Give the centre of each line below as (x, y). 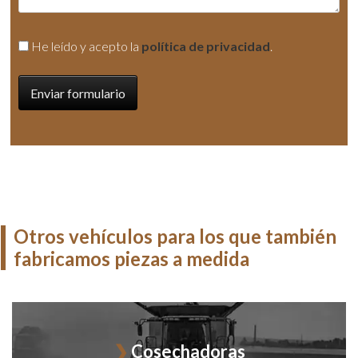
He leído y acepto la (87, 46)
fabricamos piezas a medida (132, 259)
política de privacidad (206, 46)
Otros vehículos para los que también (175, 237)
